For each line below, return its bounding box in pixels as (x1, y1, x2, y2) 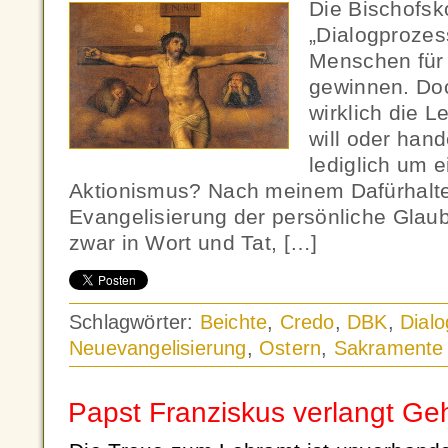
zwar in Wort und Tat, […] (69, 231, 318, 254)
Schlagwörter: (69, 311, 200, 333)
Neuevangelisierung (69, 337, 247, 359)
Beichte (199, 311, 268, 333)
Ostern (259, 337, 322, 359)
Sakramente (333, 337, 444, 359)
